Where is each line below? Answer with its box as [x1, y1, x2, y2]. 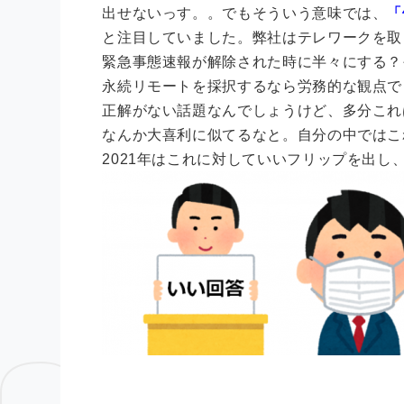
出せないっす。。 [102, 5, 223, 21]
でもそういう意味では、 [222, 5, 388, 21]
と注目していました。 [102, 30, 252, 45]
